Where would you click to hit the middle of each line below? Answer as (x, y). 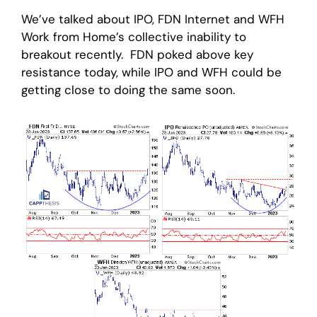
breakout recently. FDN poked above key (137, 54)
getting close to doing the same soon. (128, 90)
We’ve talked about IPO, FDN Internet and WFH (153, 19)
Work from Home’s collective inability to (134, 37)
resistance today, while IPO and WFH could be (151, 72)
